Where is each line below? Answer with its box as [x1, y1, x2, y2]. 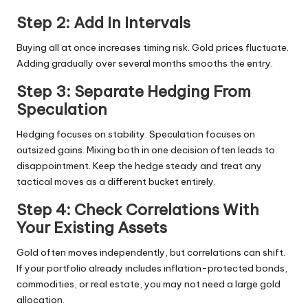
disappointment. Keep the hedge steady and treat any [16, 159, 262, 172]
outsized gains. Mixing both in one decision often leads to [16, 143, 275, 156]
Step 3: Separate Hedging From [16, 81, 251, 101]
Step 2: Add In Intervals [16, 12, 190, 32]
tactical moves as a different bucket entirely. [16, 175, 216, 188]
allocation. [16, 293, 65, 306]
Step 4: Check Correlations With [16, 199, 259, 219]
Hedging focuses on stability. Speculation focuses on [16, 127, 255, 140]
